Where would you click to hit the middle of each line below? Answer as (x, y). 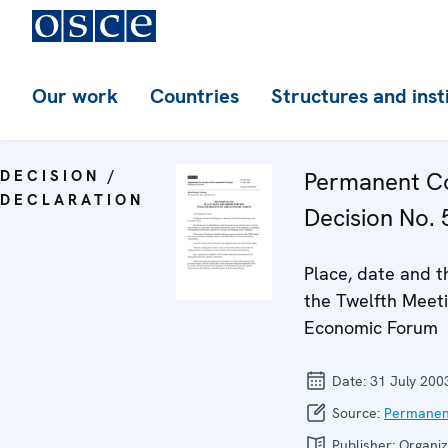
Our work (75, 96)
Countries (194, 96)
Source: (356, 413)
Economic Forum (371, 327)
